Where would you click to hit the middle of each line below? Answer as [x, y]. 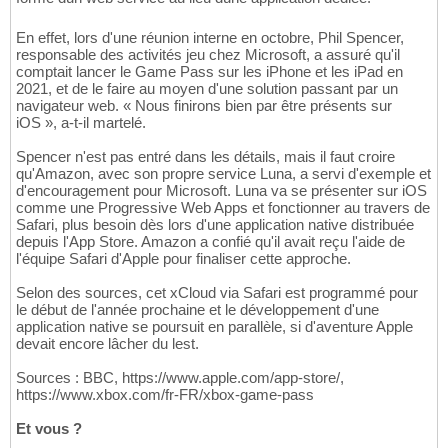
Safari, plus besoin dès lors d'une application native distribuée [215, 225]
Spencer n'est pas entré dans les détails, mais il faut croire [205, 157]
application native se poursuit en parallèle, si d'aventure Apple [214, 327]
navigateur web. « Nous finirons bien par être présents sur [204, 106]
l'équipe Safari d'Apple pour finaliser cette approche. [183, 259]
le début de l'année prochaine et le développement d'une [197, 310]
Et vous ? [49, 429]
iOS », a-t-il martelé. [81, 123]
